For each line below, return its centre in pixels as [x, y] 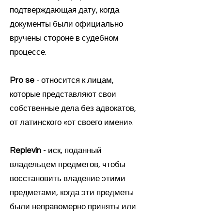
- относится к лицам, [74, 80]
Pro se [22, 80]
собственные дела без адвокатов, [73, 108]
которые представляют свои [63, 94]
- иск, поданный [71, 151]
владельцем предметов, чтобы [68, 165]
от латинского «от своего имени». [72, 123]
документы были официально [66, 24]
